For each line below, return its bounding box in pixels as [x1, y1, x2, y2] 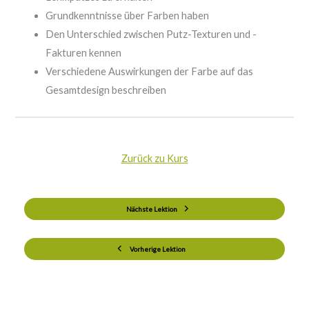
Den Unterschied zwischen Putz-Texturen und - [45, 28, 257, 40]
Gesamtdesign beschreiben [45, 83, 166, 96]
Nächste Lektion [126, 204, 177, 213]
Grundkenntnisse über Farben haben [45, 9, 209, 21]
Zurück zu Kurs [121, 152, 188, 164]
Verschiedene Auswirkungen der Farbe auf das [45, 65, 253, 77]
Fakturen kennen [45, 46, 121, 59]
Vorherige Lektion [130, 244, 186, 253]
